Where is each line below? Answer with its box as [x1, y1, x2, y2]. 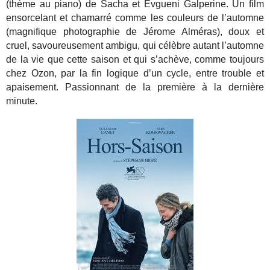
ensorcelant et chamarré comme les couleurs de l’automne [6, 12, 264, 23]
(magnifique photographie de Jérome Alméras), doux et [6, 26, 264, 37]
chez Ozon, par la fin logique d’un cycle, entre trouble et [6, 67, 264, 78]
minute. [6, 95, 38, 106]
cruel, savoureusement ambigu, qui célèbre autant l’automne [6, 40, 264, 51]
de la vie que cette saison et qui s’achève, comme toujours [6, 54, 264, 64]
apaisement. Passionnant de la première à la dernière [6, 81, 264, 92]
